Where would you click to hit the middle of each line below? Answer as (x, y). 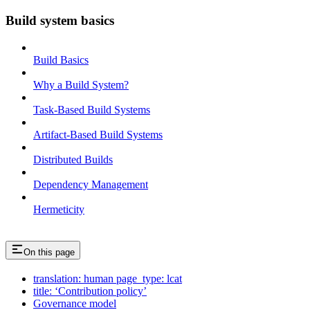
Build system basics (60, 20)
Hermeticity (59, 209)
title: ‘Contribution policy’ (90, 291)
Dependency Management (91, 184)
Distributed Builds (73, 159)
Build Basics (61, 60)
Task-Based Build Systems (92, 109)
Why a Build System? (81, 84)
